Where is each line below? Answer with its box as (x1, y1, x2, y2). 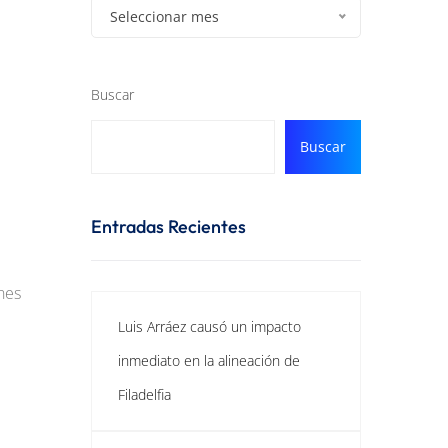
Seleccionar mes (110, 7, 219, 26)
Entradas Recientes (91, 215, 246, 238)
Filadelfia (118, 385, 171, 404)
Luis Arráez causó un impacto (118, 317, 301, 336)
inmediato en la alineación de (118, 351, 300, 370)
